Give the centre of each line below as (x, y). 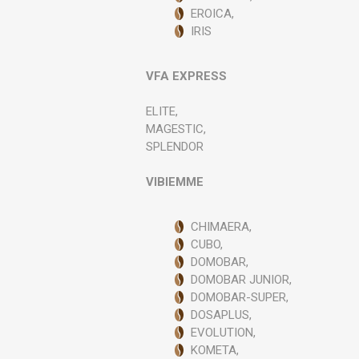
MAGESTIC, (176, 129)
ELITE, (162, 111)
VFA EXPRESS (187, 76)
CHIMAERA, (222, 227)
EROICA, (213, 14)
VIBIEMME (175, 182)
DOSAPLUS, (222, 315)
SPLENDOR (175, 147)
